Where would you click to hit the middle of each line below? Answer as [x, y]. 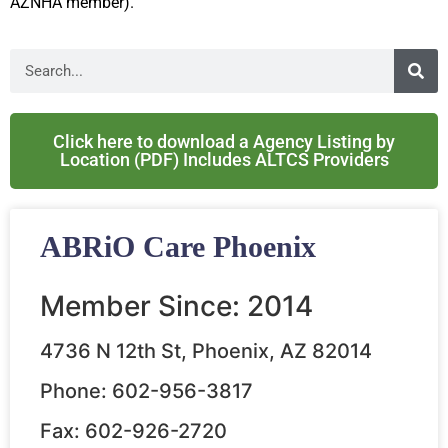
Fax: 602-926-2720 [133, 431]
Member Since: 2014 [176, 306]
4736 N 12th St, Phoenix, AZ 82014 [206, 351]
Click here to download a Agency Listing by [224, 142]
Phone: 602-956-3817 [146, 391]
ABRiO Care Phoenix [178, 247]
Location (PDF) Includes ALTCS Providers [224, 160]
